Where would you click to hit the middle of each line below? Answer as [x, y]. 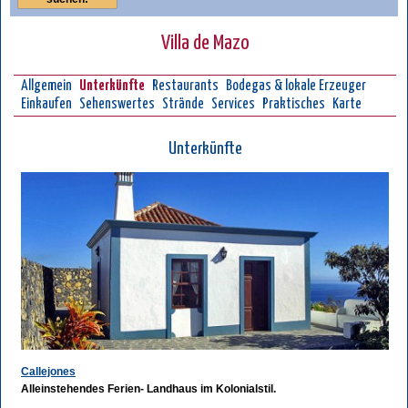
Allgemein [46, 87]
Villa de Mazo [205, 44]
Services [233, 105]
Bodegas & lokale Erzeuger [296, 87]
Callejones [48, 371]
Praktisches [294, 105]
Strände [183, 105]
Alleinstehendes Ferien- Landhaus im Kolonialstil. [148, 388]
